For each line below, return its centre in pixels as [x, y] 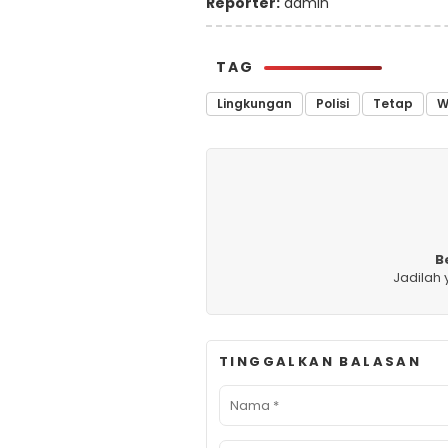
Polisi [332, 103]
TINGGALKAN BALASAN [320, 361]
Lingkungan [254, 103]
